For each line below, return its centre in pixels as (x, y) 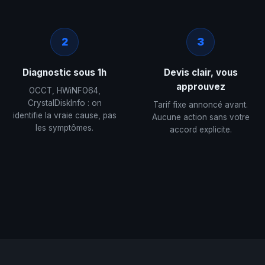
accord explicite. (201, 130)
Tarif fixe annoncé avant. (201, 105)
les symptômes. (64, 128)
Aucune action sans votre (201, 117)
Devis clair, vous (201, 72)
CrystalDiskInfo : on (64, 103)
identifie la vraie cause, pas (64, 115)
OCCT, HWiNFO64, (64, 91)
